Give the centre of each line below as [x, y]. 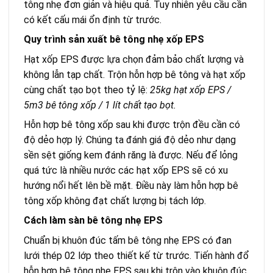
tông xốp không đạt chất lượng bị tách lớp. [115, 200]
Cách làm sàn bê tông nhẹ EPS [93, 220]
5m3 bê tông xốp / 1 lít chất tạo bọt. [100, 105]
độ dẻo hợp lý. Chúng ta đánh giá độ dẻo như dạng [130, 140]
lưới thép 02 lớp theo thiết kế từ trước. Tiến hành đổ [136, 255]
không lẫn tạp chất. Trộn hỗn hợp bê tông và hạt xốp [135, 74]
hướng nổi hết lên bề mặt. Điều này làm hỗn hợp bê [131, 185]
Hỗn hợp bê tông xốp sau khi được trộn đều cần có [132, 124]
